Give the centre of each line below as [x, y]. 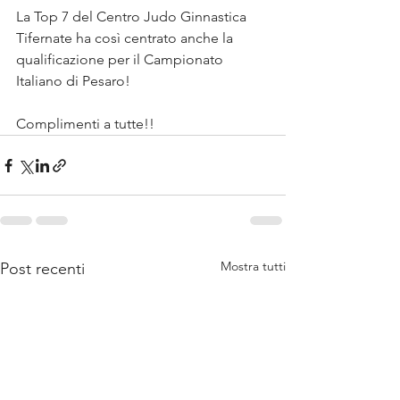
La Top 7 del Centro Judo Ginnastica [133, 17]
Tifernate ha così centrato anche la [126, 38]
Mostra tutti [253, 266]
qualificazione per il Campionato [121, 59]
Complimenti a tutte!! [85, 124]
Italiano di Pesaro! [73, 81]
